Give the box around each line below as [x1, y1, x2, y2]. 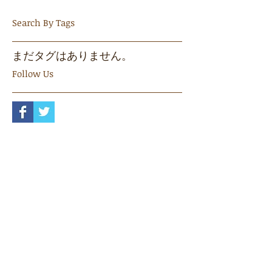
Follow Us [12, 101, 53, 114]
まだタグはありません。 [12, 83, 132, 96]
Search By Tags [12, 50, 75, 63]
